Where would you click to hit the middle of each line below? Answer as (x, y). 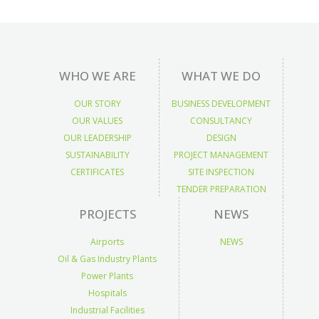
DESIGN (221, 138)
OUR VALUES (97, 121)
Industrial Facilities (107, 310)
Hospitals (107, 293)
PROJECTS (107, 214)
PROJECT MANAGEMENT (221, 155)
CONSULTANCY (221, 121)
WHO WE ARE (97, 76)
